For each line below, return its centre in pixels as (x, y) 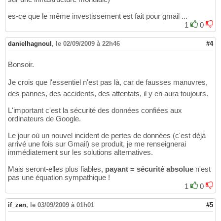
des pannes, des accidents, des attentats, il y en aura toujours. (108, 94)
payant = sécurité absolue (149, 169)
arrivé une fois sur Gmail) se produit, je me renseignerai (97, 144)
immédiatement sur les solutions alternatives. (80, 152)
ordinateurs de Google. (44, 119)
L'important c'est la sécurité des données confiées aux (95, 110)
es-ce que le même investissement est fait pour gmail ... (98, 16)
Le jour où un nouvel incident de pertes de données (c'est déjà (107, 136)
